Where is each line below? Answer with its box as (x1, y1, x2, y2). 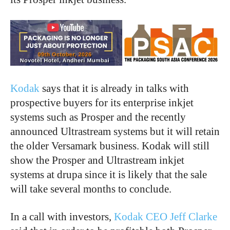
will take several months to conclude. (10, 182, 171, 195)
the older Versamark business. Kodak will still (10, 139, 209, 152)
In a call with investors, (10, 210, 114, 223)
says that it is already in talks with (40, 82, 189, 94)
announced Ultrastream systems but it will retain (10, 125, 220, 138)
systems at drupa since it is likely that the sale (10, 168, 207, 181)
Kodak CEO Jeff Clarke (114, 210, 217, 223)
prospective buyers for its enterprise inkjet (10, 96, 194, 109)
